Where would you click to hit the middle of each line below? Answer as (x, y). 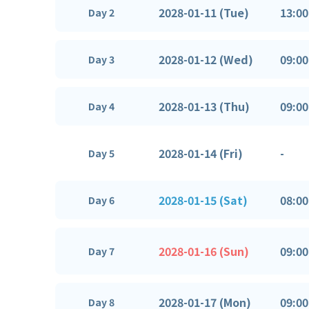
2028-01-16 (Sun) (204, 251)
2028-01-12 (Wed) (206, 59)
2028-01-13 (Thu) (204, 106)
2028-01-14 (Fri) (201, 153)
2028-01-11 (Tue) (204, 12)
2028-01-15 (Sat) (203, 200)
